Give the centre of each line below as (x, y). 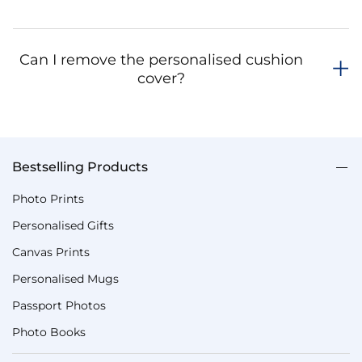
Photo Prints (48, 199)
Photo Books (49, 333)
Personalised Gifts (63, 226)
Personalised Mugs (65, 279)
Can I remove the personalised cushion (161, 60)
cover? (161, 79)
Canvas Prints (51, 253)
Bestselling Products (80, 167)
